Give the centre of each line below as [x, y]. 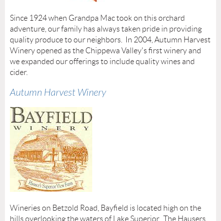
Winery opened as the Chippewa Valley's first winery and [106, 51]
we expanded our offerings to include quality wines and [102, 62]
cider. [19, 73]
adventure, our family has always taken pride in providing [106, 29]
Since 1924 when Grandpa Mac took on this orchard [97, 18]
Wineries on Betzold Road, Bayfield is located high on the [106, 208]
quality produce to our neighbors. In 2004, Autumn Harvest [110, 40]
